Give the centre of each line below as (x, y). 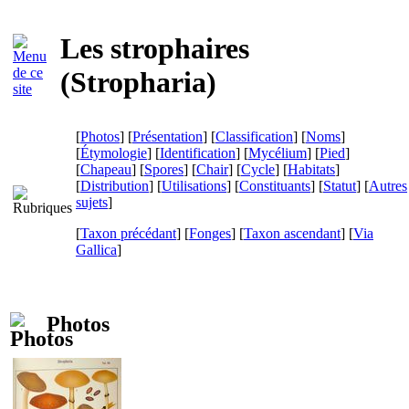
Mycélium (278, 153)
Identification (198, 153)
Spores (164, 169)
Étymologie (114, 153)
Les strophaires (155, 49)
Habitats (311, 169)
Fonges (210, 233)
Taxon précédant (128, 233)
